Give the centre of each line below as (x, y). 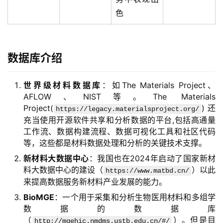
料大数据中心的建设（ (63, 170)
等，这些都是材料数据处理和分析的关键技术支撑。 (115, 143)
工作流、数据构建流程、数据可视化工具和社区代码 (119, 131)
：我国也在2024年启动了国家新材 (152, 158)
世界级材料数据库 (63, 85)
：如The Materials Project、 (159, 85)
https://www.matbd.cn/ (147, 171)
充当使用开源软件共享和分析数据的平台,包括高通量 (119, 120)
